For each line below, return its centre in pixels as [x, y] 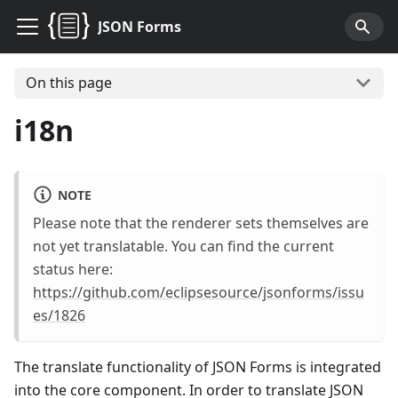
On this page [68, 83]
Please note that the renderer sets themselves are [201, 223]
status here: [73, 269]
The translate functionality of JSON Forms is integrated [198, 366]
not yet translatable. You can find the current [183, 246]
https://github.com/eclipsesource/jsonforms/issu [199, 292]
